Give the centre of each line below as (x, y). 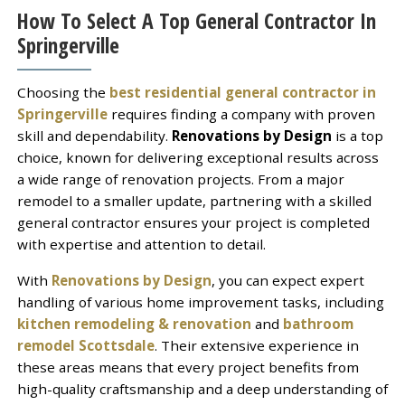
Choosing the (63, 92)
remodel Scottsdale (85, 345)
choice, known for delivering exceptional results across (198, 157)
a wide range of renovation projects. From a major (180, 179)
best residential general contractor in (242, 92)
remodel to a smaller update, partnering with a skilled (194, 200)
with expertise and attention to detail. (141, 244)
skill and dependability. (94, 135)
